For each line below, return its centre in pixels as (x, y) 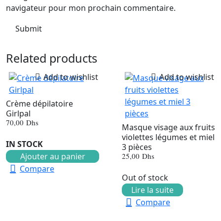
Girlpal (18, 113)
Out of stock (145, 177)
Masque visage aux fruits (168, 127)
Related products (52, 58)
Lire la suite (152, 190)
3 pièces (137, 147)
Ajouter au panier (53, 156)
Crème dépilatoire (39, 103)
